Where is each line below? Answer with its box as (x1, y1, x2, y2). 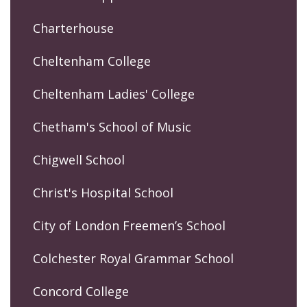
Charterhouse (33, 20, 114, 36)
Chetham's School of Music (33, 119, 191, 135)
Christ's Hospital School (33, 184, 173, 201)
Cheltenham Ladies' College (33, 86, 195, 102)
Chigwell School (33, 151, 125, 168)
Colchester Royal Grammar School (33, 250, 234, 267)
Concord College (33, 283, 129, 299)
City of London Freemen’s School (33, 217, 225, 234)
